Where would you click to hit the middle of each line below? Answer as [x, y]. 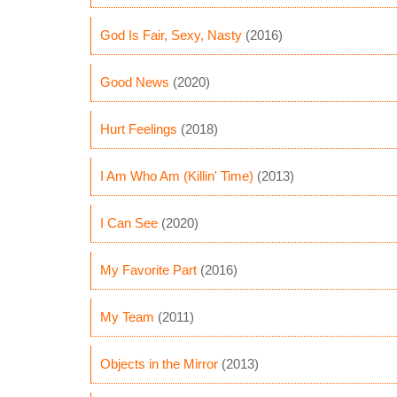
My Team [127, 317]
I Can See [129, 223]
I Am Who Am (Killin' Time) [177, 176]
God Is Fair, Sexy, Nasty [171, 35]
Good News [135, 82]
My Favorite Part [148, 270]
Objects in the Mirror [159, 364]
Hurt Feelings [139, 129]
